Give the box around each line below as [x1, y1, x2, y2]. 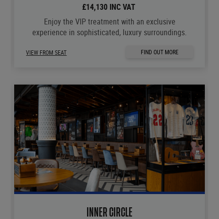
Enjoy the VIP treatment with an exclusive [44, 16, 175, 27]
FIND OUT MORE [141, 47, 179, 56]
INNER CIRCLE [87, 207, 133, 218]
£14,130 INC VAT [82, 1, 137, 12]
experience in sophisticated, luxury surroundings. [32, 26, 187, 38]
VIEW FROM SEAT [26, 48, 67, 56]
